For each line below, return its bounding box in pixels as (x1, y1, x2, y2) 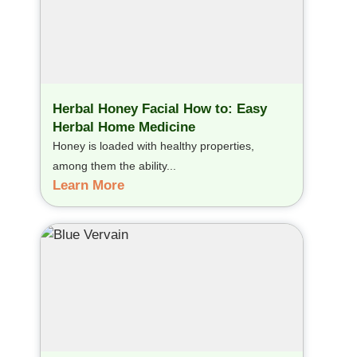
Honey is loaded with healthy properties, (53, 139, 254, 153)
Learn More (53, 178, 124, 194)
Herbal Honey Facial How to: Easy (53, 101, 267, 117)
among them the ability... (53, 159, 176, 173)
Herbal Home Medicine (53, 120, 195, 135)
